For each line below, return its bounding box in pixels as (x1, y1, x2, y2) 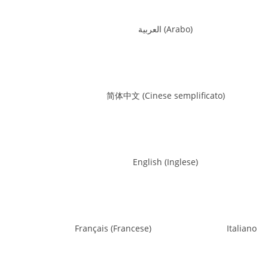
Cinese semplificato (144, 89, 223, 101)
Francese (113, 222, 149, 234)
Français (75, 222, 108, 234)
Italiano (226, 222, 257, 234)
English (133, 156, 163, 167)
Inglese (167, 156, 196, 167)
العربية (138, 23, 162, 35)
